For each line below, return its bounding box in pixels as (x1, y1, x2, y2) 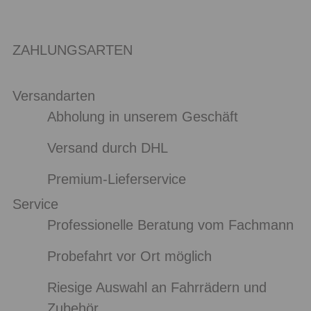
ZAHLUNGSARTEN (12, 42, 133, 58)
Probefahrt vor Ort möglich (47, 249, 212, 264)
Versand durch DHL (47, 140, 168, 155)
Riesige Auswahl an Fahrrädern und (47, 280, 267, 295)
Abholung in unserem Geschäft (47, 109, 238, 124)
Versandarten (12, 88, 95, 103)
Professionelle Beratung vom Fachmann (47, 217, 294, 233)
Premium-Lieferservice (47, 171, 186, 187)
